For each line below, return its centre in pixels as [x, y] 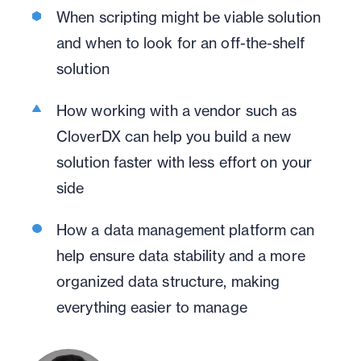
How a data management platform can [186, 230]
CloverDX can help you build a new [174, 137]
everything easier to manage [152, 307]
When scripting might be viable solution [189, 17]
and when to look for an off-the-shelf [180, 43]
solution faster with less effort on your [185, 162]
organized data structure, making [168, 282]
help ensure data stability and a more [181, 256]
